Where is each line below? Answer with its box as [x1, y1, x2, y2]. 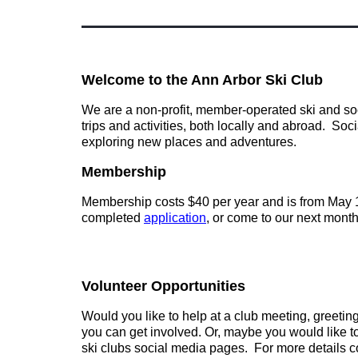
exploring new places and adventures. [82, 135, 296, 149]
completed [82, 211, 144, 225]
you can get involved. [82, 325, 201, 339]
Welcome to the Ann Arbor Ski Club [82, 72, 327, 88]
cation [172, 211, 206, 225]
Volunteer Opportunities [82, 278, 245, 294]
